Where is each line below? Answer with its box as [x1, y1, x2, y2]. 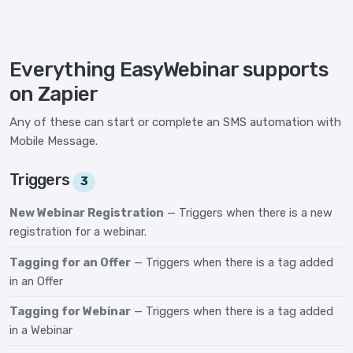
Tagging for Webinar [9, 304, 131, 319]
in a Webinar [9, 323, 72, 338]
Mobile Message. [9, 134, 98, 149]
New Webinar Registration [9, 206, 164, 221]
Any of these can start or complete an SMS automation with [9, 115, 341, 130]
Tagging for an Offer [9, 255, 131, 269]
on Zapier [9, 82, 98, 107]
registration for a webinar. [9, 225, 147, 240]
